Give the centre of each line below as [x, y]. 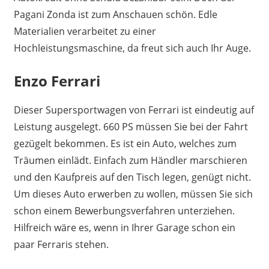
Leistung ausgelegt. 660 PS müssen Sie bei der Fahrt [131, 126]
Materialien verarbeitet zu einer [85, 31]
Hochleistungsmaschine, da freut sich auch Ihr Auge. [132, 48]
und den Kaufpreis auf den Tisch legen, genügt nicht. [132, 177]
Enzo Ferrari [57, 80]
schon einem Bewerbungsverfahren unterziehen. [124, 210]
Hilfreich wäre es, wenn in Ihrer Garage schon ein [124, 227]
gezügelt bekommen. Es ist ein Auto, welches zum [125, 143]
